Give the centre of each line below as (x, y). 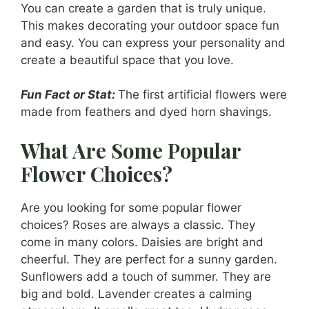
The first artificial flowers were (202, 95)
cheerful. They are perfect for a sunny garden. (149, 259)
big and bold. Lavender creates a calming (136, 293)
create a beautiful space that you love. (127, 60)
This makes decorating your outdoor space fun (150, 25)
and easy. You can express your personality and (153, 42)
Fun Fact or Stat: (68, 95)
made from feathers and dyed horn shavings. (146, 112)
